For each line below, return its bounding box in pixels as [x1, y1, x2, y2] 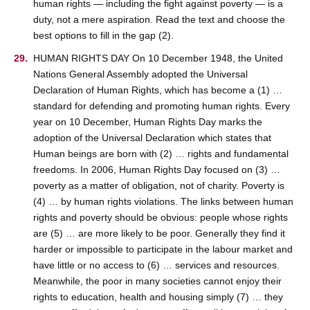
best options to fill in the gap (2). [33, 30, 174, 42]
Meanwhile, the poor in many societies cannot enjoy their [33, 275, 282, 286]
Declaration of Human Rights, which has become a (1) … [33, 84, 282, 95]
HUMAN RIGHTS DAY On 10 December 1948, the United [33, 53, 283, 64]
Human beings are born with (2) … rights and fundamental [33, 148, 289, 159]
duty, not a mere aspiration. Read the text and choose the [33, 14, 285, 26]
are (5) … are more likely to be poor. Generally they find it [33, 228, 285, 239]
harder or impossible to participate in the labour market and [33, 244, 293, 255]
